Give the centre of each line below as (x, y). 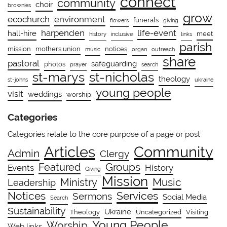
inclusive (122, 34)
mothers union (58, 48)
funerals (146, 20)
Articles (70, 152)
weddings (45, 94)
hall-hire (22, 34)
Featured (60, 167)
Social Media (185, 197)
